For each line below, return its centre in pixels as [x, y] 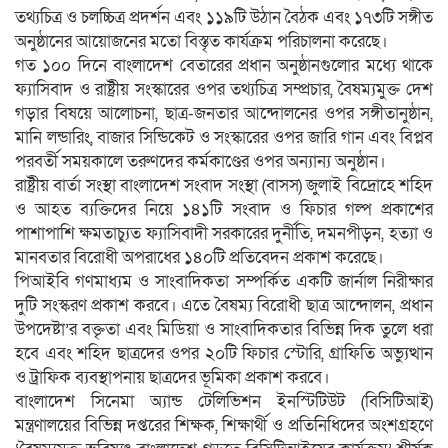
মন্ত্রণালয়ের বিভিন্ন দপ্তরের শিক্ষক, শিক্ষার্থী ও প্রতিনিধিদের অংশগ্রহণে [224, 425]
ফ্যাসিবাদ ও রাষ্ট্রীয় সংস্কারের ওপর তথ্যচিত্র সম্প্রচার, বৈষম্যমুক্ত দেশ [224, 89]
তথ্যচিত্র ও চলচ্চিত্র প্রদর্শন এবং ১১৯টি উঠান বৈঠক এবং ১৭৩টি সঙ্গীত [224, 17]
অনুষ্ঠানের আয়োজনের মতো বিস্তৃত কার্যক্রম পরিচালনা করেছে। [201, 41]
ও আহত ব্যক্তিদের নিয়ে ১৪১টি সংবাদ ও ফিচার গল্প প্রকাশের [224, 209]
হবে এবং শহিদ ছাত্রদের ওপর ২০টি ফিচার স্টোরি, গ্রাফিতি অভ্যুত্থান [224, 353]
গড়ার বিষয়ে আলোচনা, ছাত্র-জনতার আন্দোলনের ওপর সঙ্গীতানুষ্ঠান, [224, 113]
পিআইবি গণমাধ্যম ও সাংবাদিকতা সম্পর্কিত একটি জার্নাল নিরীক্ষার [224, 281]
